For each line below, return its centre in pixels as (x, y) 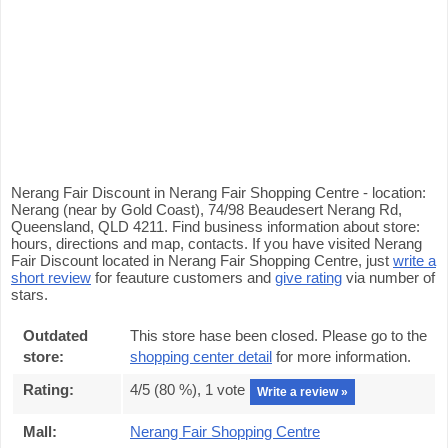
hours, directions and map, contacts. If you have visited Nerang (216, 243)
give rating (308, 277)
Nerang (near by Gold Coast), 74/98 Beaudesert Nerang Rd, (206, 209)
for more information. (341, 356)
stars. (29, 294)
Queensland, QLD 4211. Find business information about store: (215, 226)
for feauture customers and (183, 277)
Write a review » (302, 392)
